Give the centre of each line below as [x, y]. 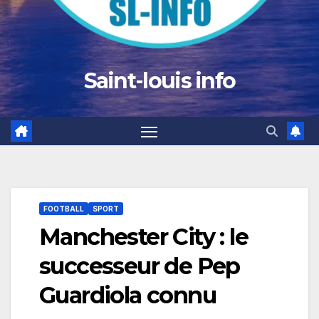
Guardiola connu [127, 296]
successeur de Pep [140, 266]
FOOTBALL [64, 209]
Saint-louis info [159, 81]
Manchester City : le [143, 237]
